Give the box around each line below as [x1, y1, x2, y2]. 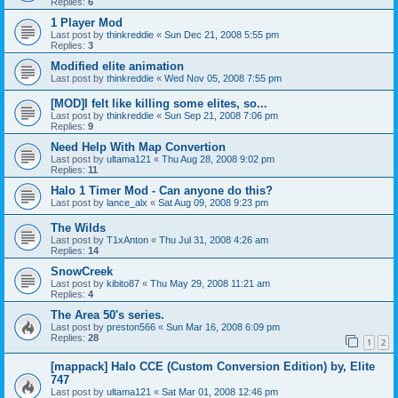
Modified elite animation [51, 59, 184, 73]
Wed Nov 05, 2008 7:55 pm [164, 72, 282, 84]
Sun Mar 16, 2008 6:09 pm [166, 321, 280, 332]
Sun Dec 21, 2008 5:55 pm [164, 28, 279, 40]
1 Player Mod [51, 15, 123, 29]
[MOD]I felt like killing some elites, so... [51, 96, 267, 110]
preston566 [107, 321, 155, 332]
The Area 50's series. [51, 307, 164, 322]
